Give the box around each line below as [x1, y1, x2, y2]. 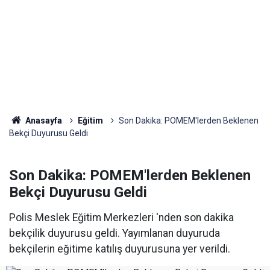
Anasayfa [23, 116, 62, 125]
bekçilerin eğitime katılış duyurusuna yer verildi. [9, 243, 230, 255]
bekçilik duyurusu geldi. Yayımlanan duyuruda [9, 227, 220, 239]
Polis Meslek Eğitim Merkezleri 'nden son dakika [9, 212, 234, 224]
